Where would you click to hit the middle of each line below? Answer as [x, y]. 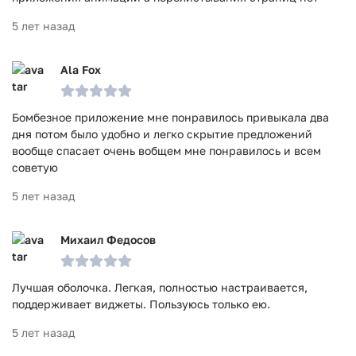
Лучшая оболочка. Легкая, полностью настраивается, [160, 287]
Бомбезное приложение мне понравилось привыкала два [170, 117]
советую [35, 167]
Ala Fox [81, 70]
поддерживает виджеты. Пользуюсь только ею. [141, 304]
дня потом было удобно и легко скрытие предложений [162, 134]
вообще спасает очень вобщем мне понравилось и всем [166, 151]
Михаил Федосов [108, 240]
